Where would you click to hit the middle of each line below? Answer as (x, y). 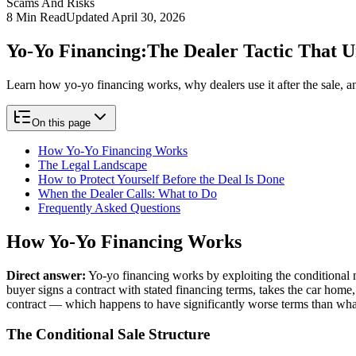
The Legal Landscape (93, 164)
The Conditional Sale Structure (108, 335)
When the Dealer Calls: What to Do (128, 193)
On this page (61, 122)
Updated (89, 17)
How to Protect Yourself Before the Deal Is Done (161, 179)
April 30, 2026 (148, 17)
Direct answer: (46, 275)
